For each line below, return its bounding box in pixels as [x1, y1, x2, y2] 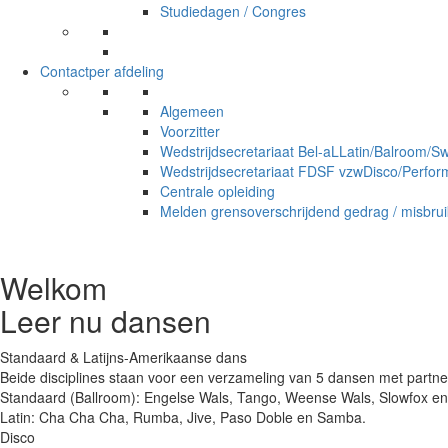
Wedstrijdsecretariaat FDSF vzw [160, 161, 363, 181]
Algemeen [160, 101, 224, 121]
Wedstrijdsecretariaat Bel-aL [160, 141, 339, 161]
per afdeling [89, 61, 164, 81]
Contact [40, 61, 89, 81]
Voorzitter [160, 121, 220, 141]
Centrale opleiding [160, 181, 275, 201]
